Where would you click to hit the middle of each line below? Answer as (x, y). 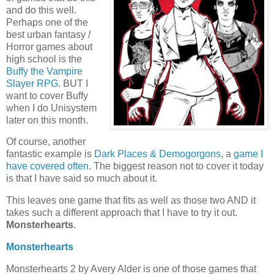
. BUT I (73, 83)
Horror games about (49, 46)
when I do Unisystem (51, 108)
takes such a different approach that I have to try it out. (122, 213)
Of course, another (46, 142)
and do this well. (41, 10)
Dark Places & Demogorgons (157, 154)
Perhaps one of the (47, 22)
